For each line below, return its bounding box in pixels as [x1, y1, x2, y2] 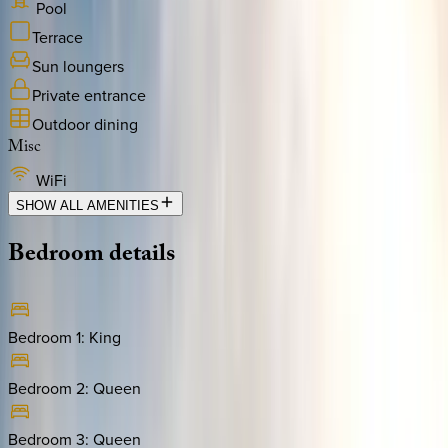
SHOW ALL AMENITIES [16, 198, 159, 214]
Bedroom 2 [8, 376, 85, 399]
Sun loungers [32, 55, 124, 78]
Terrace [32, 26, 83, 49]
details [109, 236, 175, 278]
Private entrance [32, 84, 146, 107]
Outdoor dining [32, 113, 138, 136]
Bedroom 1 [8, 325, 81, 348]
